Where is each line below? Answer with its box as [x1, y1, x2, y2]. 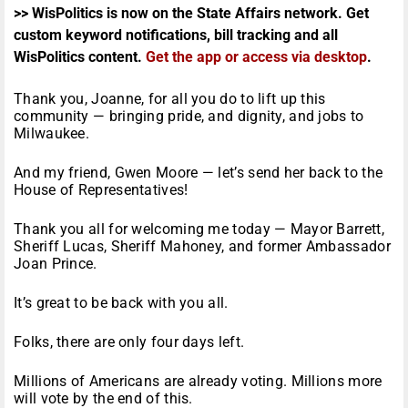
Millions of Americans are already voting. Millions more [14, 372, 382, 391]
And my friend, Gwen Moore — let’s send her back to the [14, 164, 383, 182]
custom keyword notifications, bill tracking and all [14, 26, 338, 45]
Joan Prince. [14, 255, 97, 273]
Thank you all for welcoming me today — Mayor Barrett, [14, 220, 384, 239]
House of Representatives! [14, 181, 189, 199]
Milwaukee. [14, 125, 90, 143]
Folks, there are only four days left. [14, 333, 245, 352]
